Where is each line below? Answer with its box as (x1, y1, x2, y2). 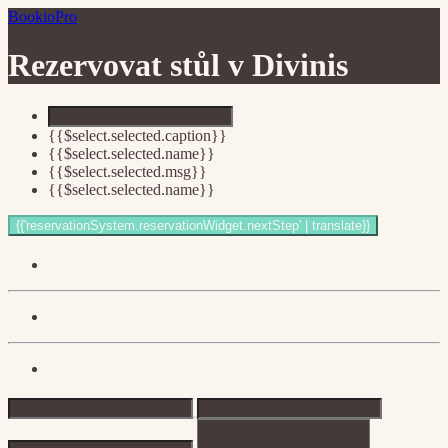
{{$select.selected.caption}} (48, 126, 227, 144)
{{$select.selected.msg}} (48, 162, 207, 180)
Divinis (252, 47, 348, 84)
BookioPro (8, 8, 77, 25)
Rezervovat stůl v (8, 47, 252, 84)
